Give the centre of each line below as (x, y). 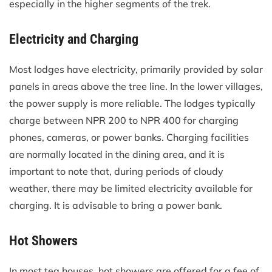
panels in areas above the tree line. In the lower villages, (136, 86)
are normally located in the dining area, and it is (117, 154)
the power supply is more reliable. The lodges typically (132, 103)
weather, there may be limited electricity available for (131, 188)
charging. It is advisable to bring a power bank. (116, 205)
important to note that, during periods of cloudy (116, 171)
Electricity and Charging (74, 39)
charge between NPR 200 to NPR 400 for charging (124, 120)
